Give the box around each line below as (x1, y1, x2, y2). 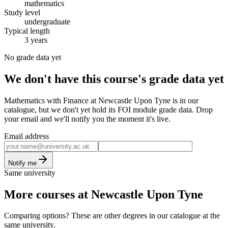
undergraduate (24, 17, 70, 26)
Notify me (8, 159, 37, 167)
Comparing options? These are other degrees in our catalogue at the (4, 211, 220, 220)
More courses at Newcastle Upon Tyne (4, 187, 203, 201)
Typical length (4, 26, 50, 35)
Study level (4, 8, 40, 17)
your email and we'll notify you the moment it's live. (4, 114, 170, 123)
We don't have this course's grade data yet (4, 72, 224, 85)
